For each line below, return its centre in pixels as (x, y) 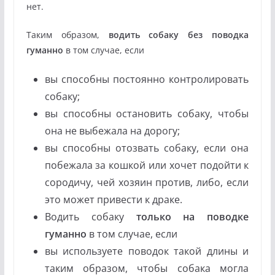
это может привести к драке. (113, 199)
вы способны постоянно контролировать (147, 79)
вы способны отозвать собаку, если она (147, 148)
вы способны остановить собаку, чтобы (147, 113)
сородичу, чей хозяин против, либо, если (147, 182)
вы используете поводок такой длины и (147, 251)
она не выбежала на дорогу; (112, 130)
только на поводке (192, 216)
